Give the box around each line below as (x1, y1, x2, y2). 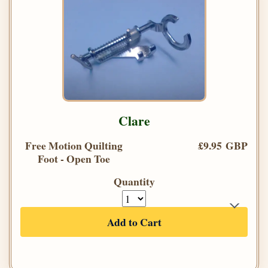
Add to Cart (106, 214, 162, 230)
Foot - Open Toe (37, 150, 110, 166)
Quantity (113, 173, 155, 189)
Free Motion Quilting (25, 137, 123, 153)
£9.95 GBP (198, 137, 248, 153)
